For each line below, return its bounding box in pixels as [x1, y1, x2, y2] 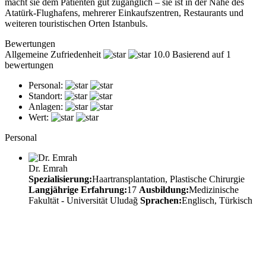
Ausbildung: [139, 184, 189, 195]
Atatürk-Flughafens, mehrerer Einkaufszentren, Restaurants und [5, 7, 243, 18]
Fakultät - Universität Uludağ [28, 195, 140, 205]
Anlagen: [28, 101, 63, 112]
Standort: [28, 90, 62, 101]
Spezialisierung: [28, 173, 92, 184]
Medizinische [189, 184, 239, 195]
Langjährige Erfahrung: [28, 184, 127, 195]
